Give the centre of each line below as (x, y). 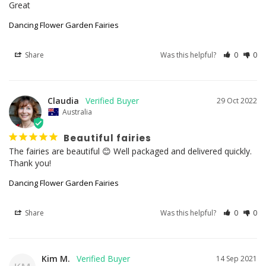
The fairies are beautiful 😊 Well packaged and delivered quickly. (130, 151)
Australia (77, 112)
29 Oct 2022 (237, 100)
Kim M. (56, 258)
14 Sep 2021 (237, 258)
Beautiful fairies (107, 138)
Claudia (63, 100)
